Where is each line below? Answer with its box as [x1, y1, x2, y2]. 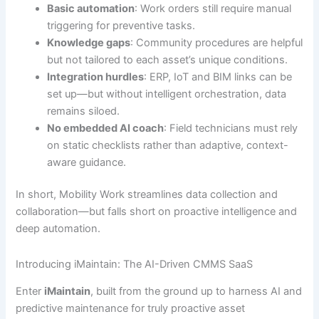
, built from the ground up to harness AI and [90, 285, 303, 298]
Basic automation [47, 1, 135, 15]
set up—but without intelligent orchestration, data [47, 87, 287, 100]
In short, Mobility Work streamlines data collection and [16, 188, 278, 202]
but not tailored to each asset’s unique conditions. [47, 53, 288, 66]
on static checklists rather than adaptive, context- [47, 138, 289, 152]
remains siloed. [47, 104, 120, 117]
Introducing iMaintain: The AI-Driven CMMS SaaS [16, 257, 253, 271]
